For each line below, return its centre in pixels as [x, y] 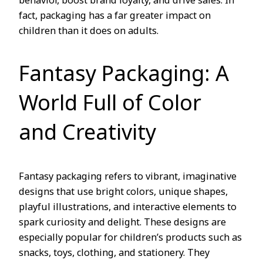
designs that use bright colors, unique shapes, [123, 192]
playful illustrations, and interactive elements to [128, 208]
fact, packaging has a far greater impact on [115, 16]
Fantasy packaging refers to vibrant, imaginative [128, 177]
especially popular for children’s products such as [130, 238]
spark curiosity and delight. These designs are [122, 223]
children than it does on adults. [89, 31]
